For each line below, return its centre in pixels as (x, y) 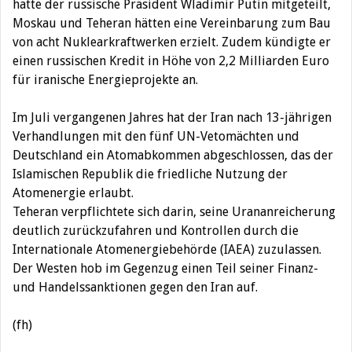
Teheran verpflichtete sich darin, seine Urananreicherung (174, 212)
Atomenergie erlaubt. (73, 193)
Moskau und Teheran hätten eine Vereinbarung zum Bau (172, 23)
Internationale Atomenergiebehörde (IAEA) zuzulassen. (167, 249)
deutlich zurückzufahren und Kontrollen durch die (156, 231)
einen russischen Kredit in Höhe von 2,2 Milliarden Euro (171, 61)
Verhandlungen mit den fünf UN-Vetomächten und (156, 136)
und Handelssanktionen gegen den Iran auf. (135, 287)
